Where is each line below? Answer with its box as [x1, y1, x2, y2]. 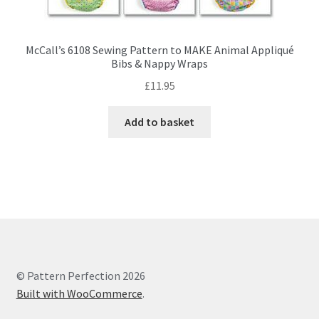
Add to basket [125, 114, 194, 129]
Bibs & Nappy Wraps [111, 56, 208, 71]
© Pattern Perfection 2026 [16, 268, 145, 283]
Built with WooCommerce [16, 286, 142, 300]
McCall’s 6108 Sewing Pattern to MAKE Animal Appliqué [25, 43, 294, 58]
